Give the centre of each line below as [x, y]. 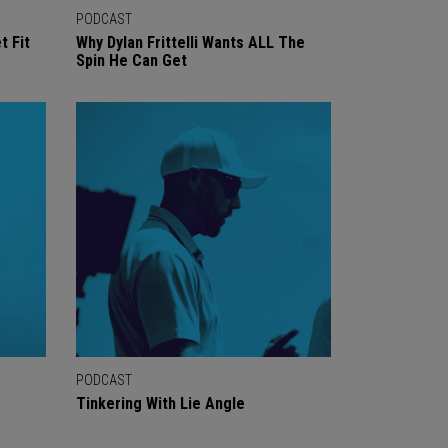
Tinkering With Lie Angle [160, 403]
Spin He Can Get [131, 60]
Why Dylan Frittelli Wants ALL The [190, 42]
